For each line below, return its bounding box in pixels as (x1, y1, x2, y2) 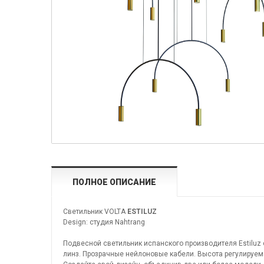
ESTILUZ (127, 207, 157, 216)
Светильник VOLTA (63, 207, 127, 216)
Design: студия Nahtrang (63, 218, 145, 226)
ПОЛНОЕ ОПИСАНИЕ (72, 177, 156, 187)
